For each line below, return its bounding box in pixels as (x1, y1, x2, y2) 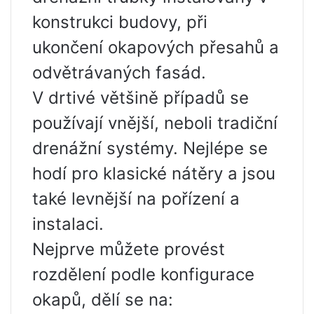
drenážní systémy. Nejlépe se (32, 138, 268, 158)
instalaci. (32, 214, 104, 234)
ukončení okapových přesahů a (32, 37, 279, 57)
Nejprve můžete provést (32, 239, 225, 259)
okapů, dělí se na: (32, 289, 173, 310)
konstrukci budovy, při (32, 12, 207, 32)
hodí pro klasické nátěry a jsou (32, 163, 275, 184)
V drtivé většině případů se (32, 88, 249, 108)
